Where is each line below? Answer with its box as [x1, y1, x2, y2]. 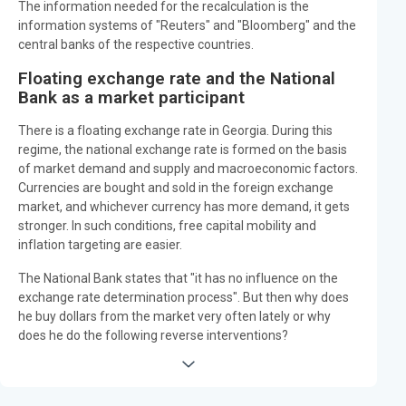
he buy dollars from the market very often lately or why [18, 308, 331, 324]
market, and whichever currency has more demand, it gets [18, 198, 350, 214]
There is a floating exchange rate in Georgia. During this [18, 122, 333, 138]
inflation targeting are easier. [18, 237, 182, 252]
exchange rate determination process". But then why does [18, 289, 349, 304]
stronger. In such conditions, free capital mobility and [18, 217, 316, 233]
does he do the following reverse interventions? [18, 327, 288, 343]
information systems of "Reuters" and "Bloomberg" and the [18, 17, 356, 33]
